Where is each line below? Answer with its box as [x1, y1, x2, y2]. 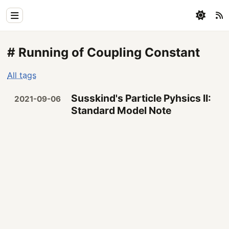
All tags [7, 70, 37, 80]
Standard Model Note [71, 104, 172, 117]
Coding [10, 103, 50, 117]
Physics [10, 58, 53, 72]
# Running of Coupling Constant [7, 44, 200, 60]
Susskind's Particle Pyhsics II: [71, 92, 212, 105]
